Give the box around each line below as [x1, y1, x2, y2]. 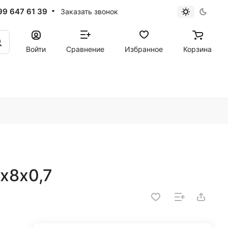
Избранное [125, 44, 163, 53]
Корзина [183, 44, 212, 53]
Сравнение [66, 44, 104, 53]
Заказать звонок [60, 7, 118, 16]
